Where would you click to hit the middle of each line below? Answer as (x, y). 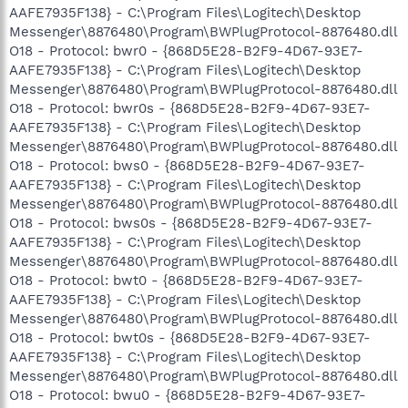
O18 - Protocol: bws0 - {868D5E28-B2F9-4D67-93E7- (187, 165)
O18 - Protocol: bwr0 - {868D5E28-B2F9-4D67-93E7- (186, 51)
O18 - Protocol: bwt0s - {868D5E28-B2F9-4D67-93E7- (190, 337)
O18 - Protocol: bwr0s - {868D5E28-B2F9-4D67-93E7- (190, 108)
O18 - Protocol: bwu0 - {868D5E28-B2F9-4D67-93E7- (188, 395)
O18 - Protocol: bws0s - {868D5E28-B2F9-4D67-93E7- (191, 223)
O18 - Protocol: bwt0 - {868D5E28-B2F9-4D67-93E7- (186, 280)
